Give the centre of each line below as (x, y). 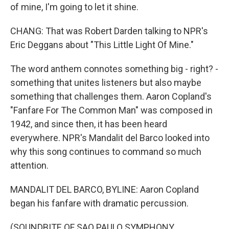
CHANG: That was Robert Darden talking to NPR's (109, 31)
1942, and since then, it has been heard (89, 124)
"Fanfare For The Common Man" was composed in (111, 110)
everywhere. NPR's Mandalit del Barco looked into (110, 138)
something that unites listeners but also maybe (106, 83)
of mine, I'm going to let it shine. (74, 7)
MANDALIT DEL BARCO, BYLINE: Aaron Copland (105, 189)
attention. (29, 165)
